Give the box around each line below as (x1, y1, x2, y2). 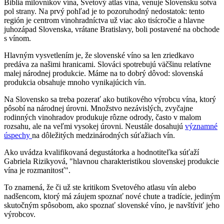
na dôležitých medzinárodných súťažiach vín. (32, 131, 175, 140)
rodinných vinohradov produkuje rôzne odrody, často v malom (4, 113, 201, 122)
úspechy (4, 131, 32, 140)
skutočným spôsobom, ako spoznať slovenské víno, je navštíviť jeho (4, 201, 219, 210)
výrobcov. (4, 210, 35, 219)
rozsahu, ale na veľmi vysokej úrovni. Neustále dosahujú (4, 122, 185, 131)
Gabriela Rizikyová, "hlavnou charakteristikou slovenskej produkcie (4, 157, 219, 166)
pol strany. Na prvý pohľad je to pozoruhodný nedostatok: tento (4, 7, 204, 16)
